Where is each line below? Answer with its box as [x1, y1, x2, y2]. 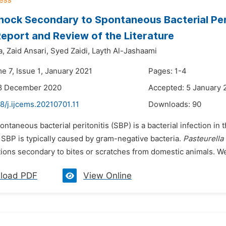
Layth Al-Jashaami [92, 46, 157, 55]
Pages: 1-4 [148, 67, 187, 76]
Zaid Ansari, [7, 46, 48, 55]
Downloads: [148, 100, 192, 109]
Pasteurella [183, 134, 223, 143]
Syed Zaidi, [50, 46, 90, 55]
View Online [83, 171, 132, 181]
